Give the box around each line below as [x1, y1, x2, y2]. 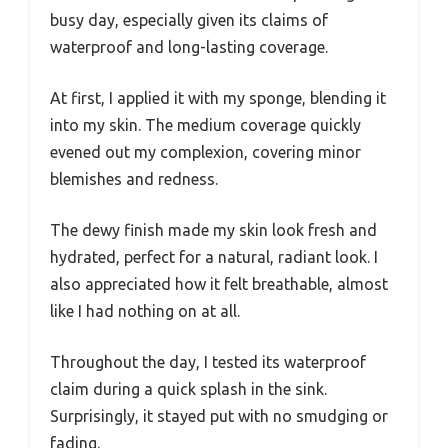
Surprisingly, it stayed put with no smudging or [50, 407, 388, 426]
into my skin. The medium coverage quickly [50, 116, 361, 135]
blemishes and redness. [50, 170, 218, 189]
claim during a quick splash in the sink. [50, 380, 327, 399]
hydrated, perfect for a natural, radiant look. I [50, 248, 378, 267]
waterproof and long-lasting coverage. [50, 38, 328, 57]
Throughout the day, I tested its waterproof [50, 353, 366, 372]
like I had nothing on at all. [50, 302, 240, 321]
